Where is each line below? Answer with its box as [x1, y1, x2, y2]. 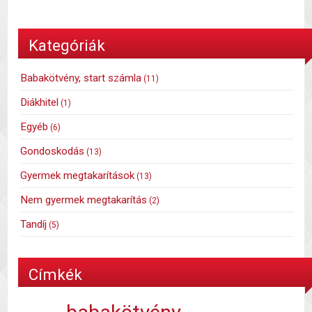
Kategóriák [29, 36, 105, 55]
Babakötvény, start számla [20, 71, 142, 84]
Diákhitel [20, 95, 59, 109]
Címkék [29, 265, 82, 283]
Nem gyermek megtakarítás [20, 193, 148, 206]
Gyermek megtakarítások [20, 169, 135, 182]
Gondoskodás [20, 144, 85, 157]
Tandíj [20, 217, 47, 231]
